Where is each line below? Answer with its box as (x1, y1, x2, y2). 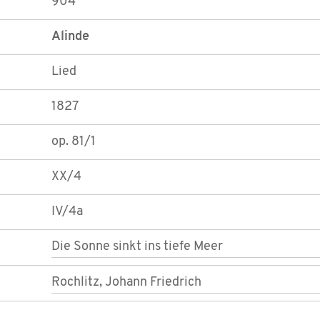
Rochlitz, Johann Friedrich (51, 276, 201, 290)
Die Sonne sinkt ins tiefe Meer (51, 240, 223, 254)
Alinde (51, 30, 89, 44)
